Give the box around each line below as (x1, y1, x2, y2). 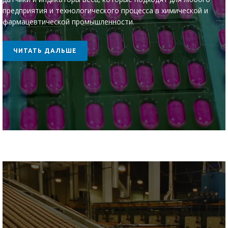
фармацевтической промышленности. (3, 17, 134, 26)
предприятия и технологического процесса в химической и (3, 6, 208, 15)
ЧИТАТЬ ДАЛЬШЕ (13, 47, 77, 54)
